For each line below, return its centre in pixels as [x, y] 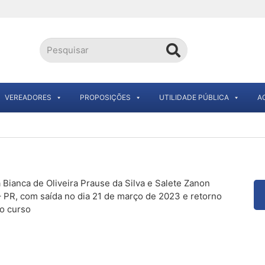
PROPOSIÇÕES [105, 97]
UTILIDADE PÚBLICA [194, 97]
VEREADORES [28, 97]
